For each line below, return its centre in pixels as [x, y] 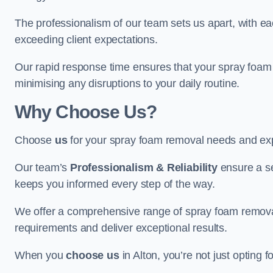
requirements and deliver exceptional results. [121, 228]
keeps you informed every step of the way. [116, 184]
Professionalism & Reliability [144, 168]
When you [41, 255]
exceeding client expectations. [88, 40]
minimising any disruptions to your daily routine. [127, 83]
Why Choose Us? [86, 112]
